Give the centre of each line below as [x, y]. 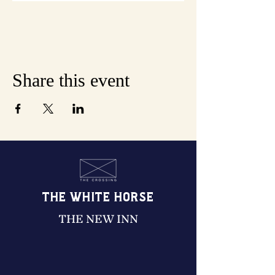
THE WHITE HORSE [98, 198]
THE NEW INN [98, 219]
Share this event [71, 80]
